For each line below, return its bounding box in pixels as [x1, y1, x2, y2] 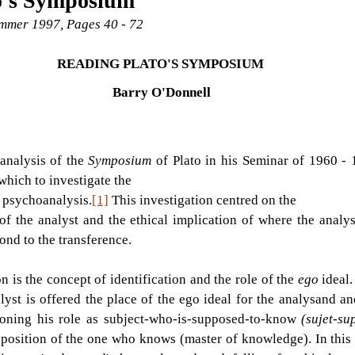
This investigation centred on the [109, 192, 296, 208]
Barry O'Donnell [113, 84, 211, 100]
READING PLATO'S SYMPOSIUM [56, 55, 267, 71]
